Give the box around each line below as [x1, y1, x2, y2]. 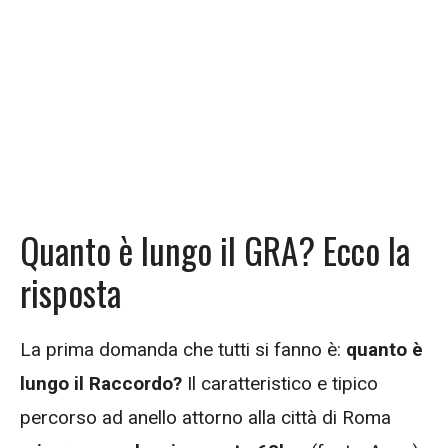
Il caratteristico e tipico [182, 372, 378, 395]
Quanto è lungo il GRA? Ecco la [20, 224, 410, 276]
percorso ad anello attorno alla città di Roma [20, 406, 391, 429]
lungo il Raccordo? [20, 372, 182, 395]
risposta [20, 266, 121, 318]
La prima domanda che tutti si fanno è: [20, 338, 346, 361]
